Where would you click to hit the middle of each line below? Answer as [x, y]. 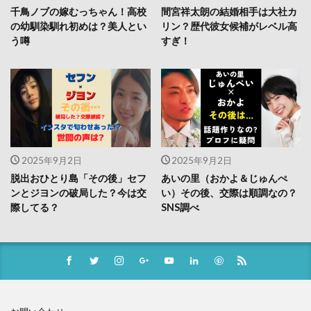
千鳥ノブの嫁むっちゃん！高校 [78, 11]
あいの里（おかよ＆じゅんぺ [224, 178]
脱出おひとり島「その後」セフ [78, 178]
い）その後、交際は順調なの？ [229, 193]
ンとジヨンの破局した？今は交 [78, 193]
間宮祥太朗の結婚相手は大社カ [229, 11]
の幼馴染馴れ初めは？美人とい [78, 26]
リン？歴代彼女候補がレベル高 [229, 26]
